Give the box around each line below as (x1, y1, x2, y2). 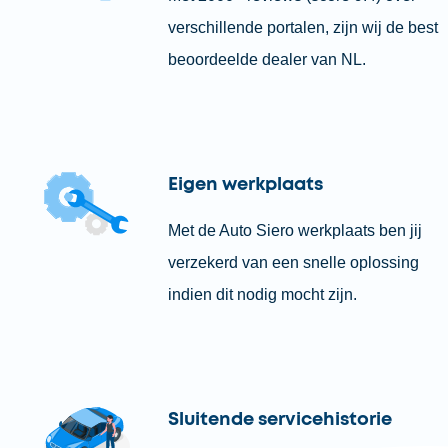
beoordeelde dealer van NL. (167, 51, 366, 68)
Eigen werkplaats (167, 176, 323, 194)
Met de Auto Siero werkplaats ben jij (167, 222, 422, 239)
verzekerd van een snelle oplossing (167, 254, 419, 271)
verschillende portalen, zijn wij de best (167, 19, 438, 36)
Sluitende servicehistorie (167, 411, 392, 429)
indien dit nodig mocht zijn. (167, 286, 357, 303)
